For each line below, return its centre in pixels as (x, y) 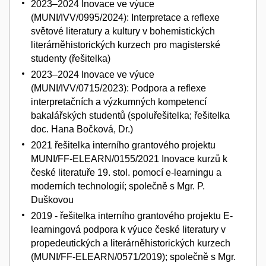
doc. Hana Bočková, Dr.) (82, 129)
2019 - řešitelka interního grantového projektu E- (132, 216)
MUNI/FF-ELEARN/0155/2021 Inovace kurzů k (129, 159)
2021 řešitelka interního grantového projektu (123, 145)
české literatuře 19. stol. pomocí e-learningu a (126, 172)
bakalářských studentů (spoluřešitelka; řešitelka (130, 115)
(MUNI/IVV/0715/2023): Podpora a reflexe (118, 88)
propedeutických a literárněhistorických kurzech (131, 243)
